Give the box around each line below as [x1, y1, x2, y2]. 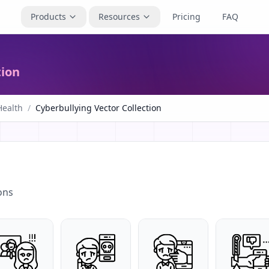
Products [31, 11, 66, 22]
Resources [98, 11, 140, 22]
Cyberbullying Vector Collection [35, 102, 162, 113]
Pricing [172, 11, 201, 22]
